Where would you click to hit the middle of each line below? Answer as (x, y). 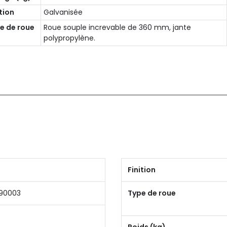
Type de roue (152, 193)
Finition (142, 170)
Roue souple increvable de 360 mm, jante (118, 27)
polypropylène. (70, 38)
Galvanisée (63, 12)
